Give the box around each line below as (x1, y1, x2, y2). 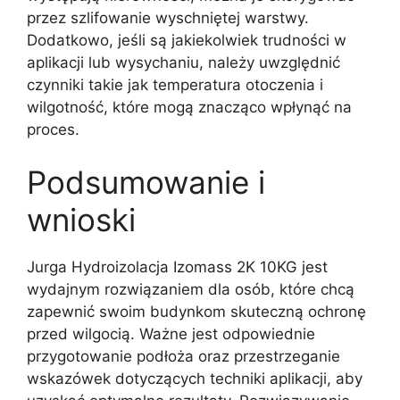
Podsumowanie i (27, 163, 265, 202)
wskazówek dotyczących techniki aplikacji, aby (27, 370, 362, 388)
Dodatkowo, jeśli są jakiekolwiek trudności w (27, 30, 346, 49)
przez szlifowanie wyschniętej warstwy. (27, 8, 309, 27)
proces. (27, 120, 79, 138)
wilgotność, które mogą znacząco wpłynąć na (27, 97, 352, 116)
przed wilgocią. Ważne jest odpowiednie (27, 325, 315, 344)
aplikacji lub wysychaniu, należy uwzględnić (27, 53, 340, 71)
